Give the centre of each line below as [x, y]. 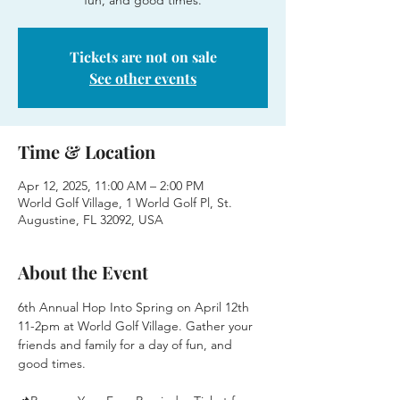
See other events [143, 78]
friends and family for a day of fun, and [127, 345]
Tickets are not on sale [143, 57]
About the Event [83, 272]
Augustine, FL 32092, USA [91, 220]
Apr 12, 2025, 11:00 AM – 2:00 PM [111, 186]
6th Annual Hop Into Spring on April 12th [135, 307]
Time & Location [87, 151]
